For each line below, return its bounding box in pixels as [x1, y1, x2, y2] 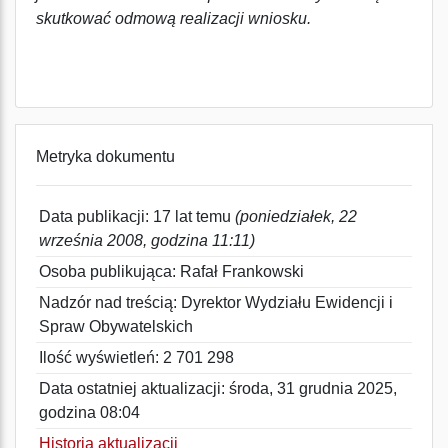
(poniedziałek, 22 [235, 208, 357, 225]
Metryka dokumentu [36, 148, 175, 165]
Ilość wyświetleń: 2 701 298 [39, 349, 234, 366]
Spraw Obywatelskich [39, 318, 193, 335]
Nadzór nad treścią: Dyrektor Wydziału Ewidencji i [39, 294, 393, 311]
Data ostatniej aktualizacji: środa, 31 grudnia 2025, [39, 380, 397, 397]
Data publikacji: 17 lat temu [39, 208, 235, 225]
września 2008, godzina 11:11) [39, 232, 255, 249]
